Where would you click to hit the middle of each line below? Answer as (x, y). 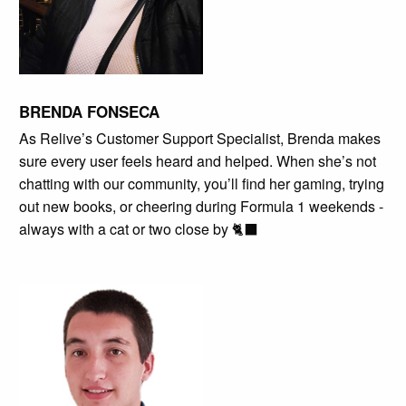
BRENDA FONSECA (89, 111)
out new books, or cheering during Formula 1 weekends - (201, 206)
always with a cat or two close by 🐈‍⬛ (138, 228)
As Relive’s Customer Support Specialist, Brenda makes (199, 138)
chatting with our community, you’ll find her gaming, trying (201, 183)
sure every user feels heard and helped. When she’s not (197, 160)
